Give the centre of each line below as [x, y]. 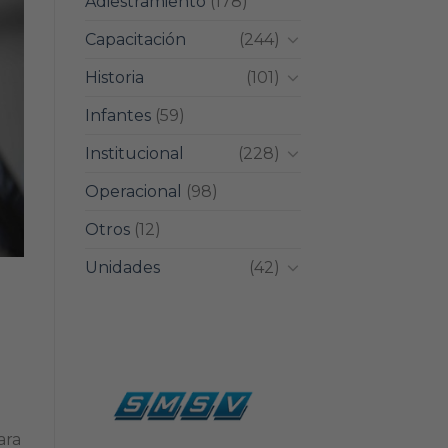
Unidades [122, 267]
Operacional [133, 191]
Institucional [134, 153]
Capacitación [135, 39]
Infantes [117, 115]
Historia [114, 77]
